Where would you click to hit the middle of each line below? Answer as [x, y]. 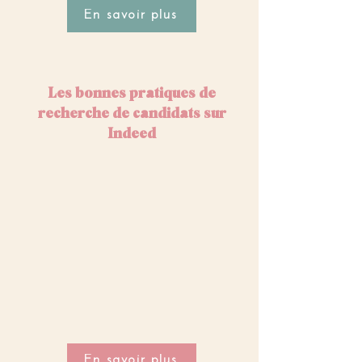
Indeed [132, 133]
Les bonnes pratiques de [132, 92]
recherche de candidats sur [132, 112]
